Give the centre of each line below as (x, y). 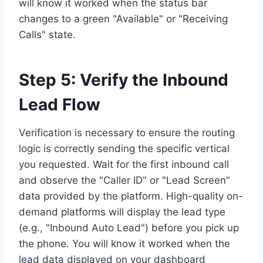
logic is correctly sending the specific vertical (124, 148)
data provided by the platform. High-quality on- (131, 196)
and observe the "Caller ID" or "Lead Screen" (124, 180)
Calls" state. (47, 34)
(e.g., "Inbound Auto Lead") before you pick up (129, 227)
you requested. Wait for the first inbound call (124, 164)
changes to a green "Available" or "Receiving (123, 18)
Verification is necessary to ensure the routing (127, 132)
